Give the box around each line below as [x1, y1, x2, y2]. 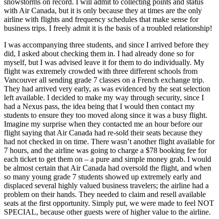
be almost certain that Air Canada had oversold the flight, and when [4, 163, 211, 172]
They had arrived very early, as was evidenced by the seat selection [4, 84, 210, 93]
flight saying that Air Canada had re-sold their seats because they [4, 128, 202, 137]
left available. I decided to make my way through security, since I [4, 93, 204, 102]
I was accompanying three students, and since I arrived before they [4, 40, 209, 49]
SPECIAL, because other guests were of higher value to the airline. [4, 207, 211, 216]
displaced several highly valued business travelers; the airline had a [4, 181, 209, 190]
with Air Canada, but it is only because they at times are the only [4, 6, 202, 15]
